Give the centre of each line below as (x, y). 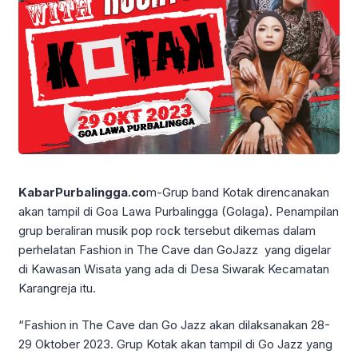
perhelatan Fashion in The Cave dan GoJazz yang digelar (175, 249)
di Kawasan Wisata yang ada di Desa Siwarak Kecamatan (174, 268)
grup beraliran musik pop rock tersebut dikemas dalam (167, 230)
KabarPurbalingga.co (82, 192)
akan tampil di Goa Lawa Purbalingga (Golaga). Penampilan (179, 211)
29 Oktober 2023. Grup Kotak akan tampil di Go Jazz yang (175, 344)
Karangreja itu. (57, 288)
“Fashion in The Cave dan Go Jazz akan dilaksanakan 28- (174, 325)
